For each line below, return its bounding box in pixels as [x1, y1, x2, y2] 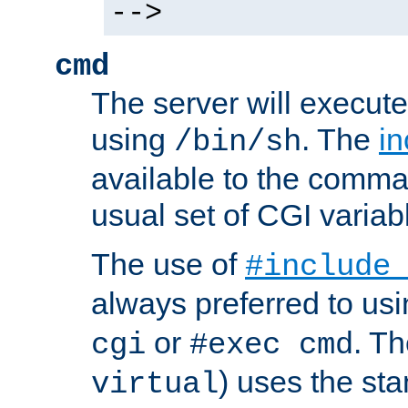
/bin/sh [174, 125, 301, 160]
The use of [91, 247, 245, 282]
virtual [91, 367, 219, 403]
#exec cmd [189, 328, 353, 363]
